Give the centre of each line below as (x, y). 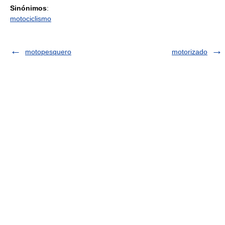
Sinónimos (28, 8)
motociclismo (31, 19)
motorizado (190, 52)
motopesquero (48, 52)
